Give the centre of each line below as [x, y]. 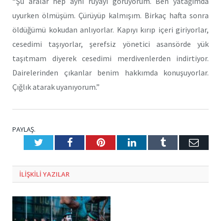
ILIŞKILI [31, 174]
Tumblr [180, 142]
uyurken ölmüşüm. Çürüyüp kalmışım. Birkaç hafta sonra [110, 15]
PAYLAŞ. [24, 129]
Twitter [57, 142]
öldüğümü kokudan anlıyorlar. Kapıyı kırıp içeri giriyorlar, [110, 29]
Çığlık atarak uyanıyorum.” [56, 87]
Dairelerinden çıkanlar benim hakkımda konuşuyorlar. [110, 72]
